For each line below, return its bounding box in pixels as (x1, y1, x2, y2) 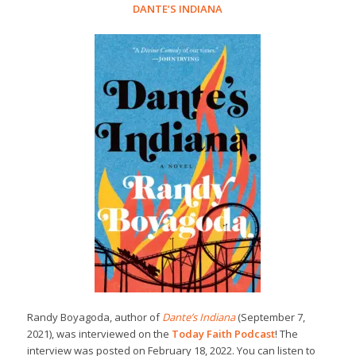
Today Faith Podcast (171, 327, 275, 342)
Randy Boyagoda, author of (26, 310, 162, 325)
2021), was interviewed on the (26, 327, 172, 342)
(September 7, (237, 310, 305, 325)
